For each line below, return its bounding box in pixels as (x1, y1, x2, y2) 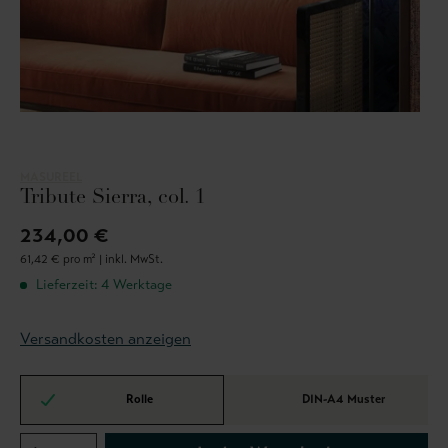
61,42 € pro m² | (20, 252, 105, 267)
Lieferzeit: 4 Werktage (32, 276, 172, 294)
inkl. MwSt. (105, 252, 163, 267)
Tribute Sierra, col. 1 (20, 188, 205, 209)
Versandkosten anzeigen (20, 329, 191, 349)
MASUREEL (20, 170, 82, 185)
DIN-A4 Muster (301, 391, 385, 406)
